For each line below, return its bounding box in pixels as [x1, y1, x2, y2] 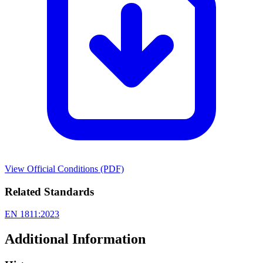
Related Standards [5, 185, 94, 198]
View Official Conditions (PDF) [5, 163, 124, 174]
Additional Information [5, 231, 146, 247]
